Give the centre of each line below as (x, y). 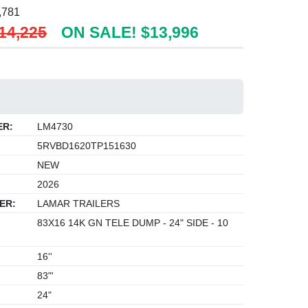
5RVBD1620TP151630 (86, 146)
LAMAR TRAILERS (77, 203)
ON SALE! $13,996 (130, 32)
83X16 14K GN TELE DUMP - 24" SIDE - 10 (132, 223)
